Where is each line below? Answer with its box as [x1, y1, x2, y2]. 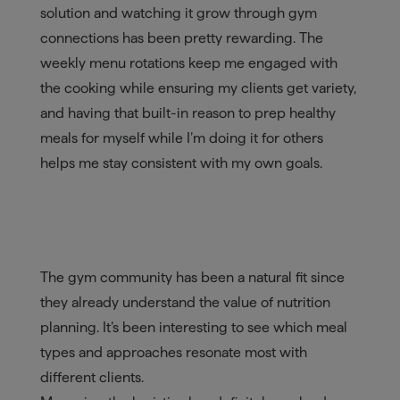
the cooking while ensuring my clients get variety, [39, 80, 356, 96]
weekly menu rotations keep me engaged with [39, 55, 337, 71]
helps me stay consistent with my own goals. [39, 155, 322, 171]
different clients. [39, 370, 144, 386]
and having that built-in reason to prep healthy [39, 105, 336, 121]
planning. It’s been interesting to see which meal [39, 320, 347, 336]
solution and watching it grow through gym [39, 5, 317, 21]
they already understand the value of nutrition [39, 295, 330, 311]
